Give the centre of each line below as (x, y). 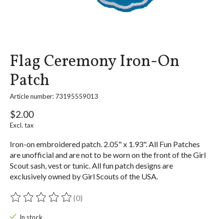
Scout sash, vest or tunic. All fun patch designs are (91, 166)
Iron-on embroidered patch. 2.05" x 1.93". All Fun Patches (105, 144)
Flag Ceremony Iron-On (95, 62)
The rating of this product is (57, 202)
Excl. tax (22, 125)
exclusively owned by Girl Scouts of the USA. (84, 176)
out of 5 (122, 202)
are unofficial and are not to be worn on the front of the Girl (108, 155)
